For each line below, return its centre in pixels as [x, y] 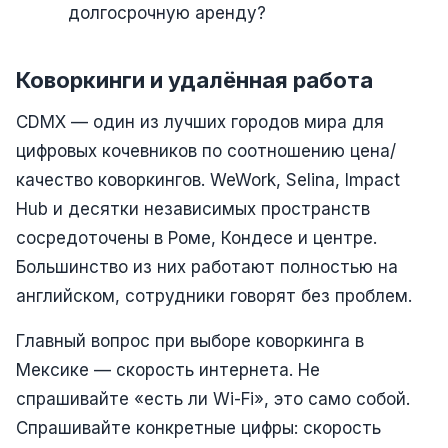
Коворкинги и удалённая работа [194, 79]
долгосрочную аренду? [167, 12]
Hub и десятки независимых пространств [193, 208]
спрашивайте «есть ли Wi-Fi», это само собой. [213, 398]
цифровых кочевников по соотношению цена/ [206, 150]
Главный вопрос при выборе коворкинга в [190, 340]
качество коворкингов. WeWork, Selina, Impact [208, 179]
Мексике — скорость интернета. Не [168, 369]
